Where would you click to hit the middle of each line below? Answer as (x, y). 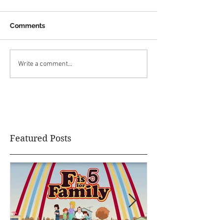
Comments (27, 26)
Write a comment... (45, 64)
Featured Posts (41, 138)
